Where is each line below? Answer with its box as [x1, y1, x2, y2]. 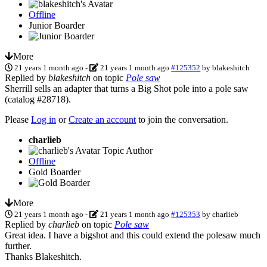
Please [5, 114, 31, 125]
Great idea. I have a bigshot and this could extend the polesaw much [5, 229, 260, 240]
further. [5, 240, 32, 251]
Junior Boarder [29, 20, 85, 30]
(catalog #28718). [5, 94, 71, 104]
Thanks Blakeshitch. [5, 251, 82, 262]
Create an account [69, 114, 136, 125]
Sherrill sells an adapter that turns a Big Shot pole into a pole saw [5, 83, 249, 94]
